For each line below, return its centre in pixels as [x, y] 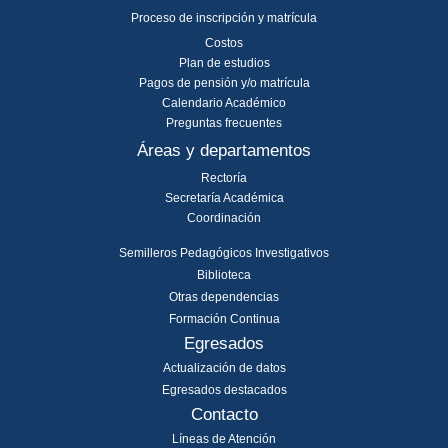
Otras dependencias [224, 297]
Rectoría [224, 178]
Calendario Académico [224, 103]
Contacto [224, 415]
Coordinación [224, 218]
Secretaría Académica [224, 198]
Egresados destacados [224, 390]
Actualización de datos [224, 368]
